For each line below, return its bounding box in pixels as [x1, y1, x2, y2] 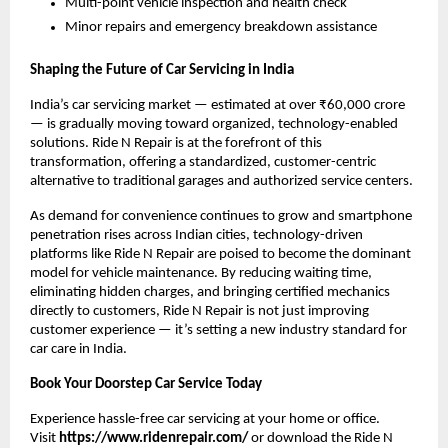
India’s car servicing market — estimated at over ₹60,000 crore [30, 97, 405, 113]
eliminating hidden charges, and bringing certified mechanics [30, 284, 390, 300]
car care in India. [30, 341, 127, 357]
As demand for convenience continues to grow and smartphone [30, 208, 412, 224]
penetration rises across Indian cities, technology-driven [30, 227, 363, 243]
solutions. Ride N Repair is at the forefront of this [30, 135, 322, 151]
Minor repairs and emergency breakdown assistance [65, 19, 377, 35]
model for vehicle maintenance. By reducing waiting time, [30, 265, 372, 281]
